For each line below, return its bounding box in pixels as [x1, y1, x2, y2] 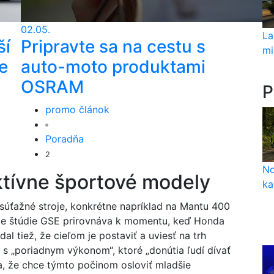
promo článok [45, 103, 109, 116]
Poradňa [45, 133, 84, 145]
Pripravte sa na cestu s [21, 36, 206, 57]
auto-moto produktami [21, 56, 206, 77]
